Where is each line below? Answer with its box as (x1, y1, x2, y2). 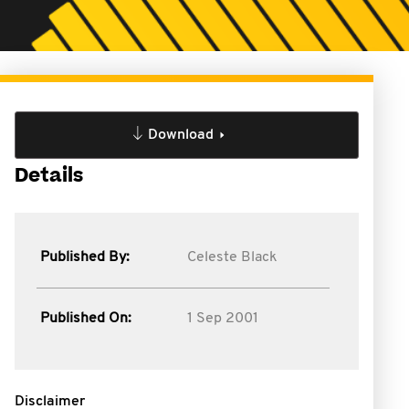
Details (15, 163, 83, 189)
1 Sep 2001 (186, 311, 258, 326)
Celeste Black (186, 250, 278, 265)
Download (147, 128, 214, 142)
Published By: (40, 250, 130, 265)
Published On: (40, 311, 131, 326)
